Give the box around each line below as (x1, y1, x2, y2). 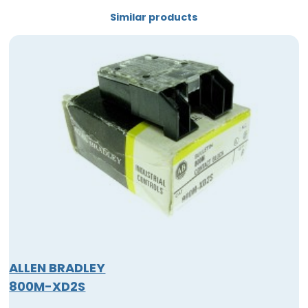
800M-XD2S (9, 277, 86, 295)
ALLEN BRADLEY (9, 258, 106, 276)
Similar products (109, 10, 198, 25)
